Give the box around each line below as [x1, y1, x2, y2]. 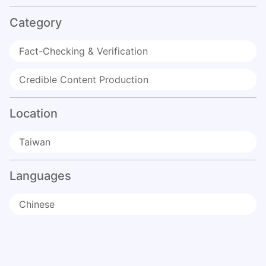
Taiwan [19, 136, 50, 148]
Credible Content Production [19, 74, 148, 86]
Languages [9, 169, 71, 183]
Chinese [19, 198, 55, 211]
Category [9, 15, 62, 30]
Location [9, 106, 58, 121]
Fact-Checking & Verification [19, 45, 148, 58]
